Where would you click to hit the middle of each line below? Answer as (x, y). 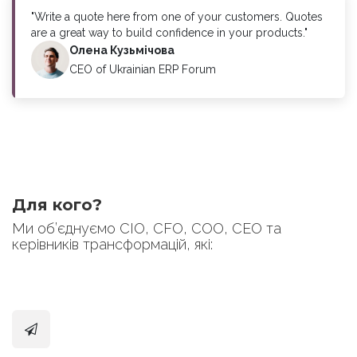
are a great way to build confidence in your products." (169, 32)
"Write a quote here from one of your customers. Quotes (177, 16)
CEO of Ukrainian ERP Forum (143, 69)
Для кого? (57, 204)
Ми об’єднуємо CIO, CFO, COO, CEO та (147, 228)
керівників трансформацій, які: (112, 244)
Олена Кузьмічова (122, 50)
